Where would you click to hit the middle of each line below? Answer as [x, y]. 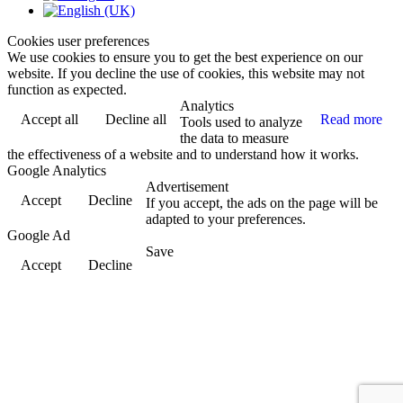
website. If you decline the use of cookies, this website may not [186, 74]
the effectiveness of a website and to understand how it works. [183, 155]
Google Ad [39, 236]
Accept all [49, 120]
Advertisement [187, 187]
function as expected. [67, 90]
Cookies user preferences [78, 41]
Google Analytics [57, 171]
